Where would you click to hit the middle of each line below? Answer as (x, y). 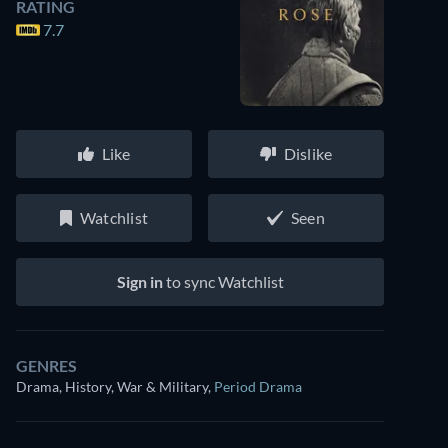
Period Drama (258, 386)
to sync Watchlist (223, 281)
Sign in (139, 281)
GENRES (46, 365)
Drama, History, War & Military (112, 386)
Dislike (308, 153)
